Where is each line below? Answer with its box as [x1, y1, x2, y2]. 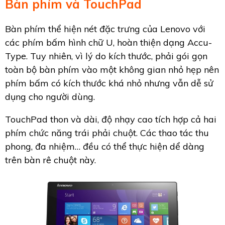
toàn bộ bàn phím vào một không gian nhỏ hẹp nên [5, 64, 219, 76]
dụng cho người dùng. [5, 91, 95, 103]
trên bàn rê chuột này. [5, 154, 96, 166]
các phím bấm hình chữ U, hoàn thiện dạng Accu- [5, 37, 212, 49]
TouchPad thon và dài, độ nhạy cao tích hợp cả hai [5, 114, 216, 126]
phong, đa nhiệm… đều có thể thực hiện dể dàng [5, 141, 204, 153]
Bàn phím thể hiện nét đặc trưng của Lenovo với [5, 23, 205, 35]
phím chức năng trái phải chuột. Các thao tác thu [5, 127, 209, 139]
